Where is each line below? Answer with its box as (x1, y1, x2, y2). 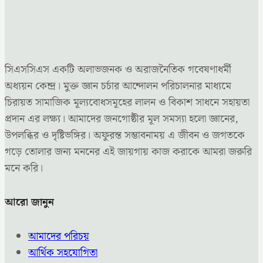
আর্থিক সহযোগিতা (28, 244, 97, 262)
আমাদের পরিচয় (28, 228, 89, 245)
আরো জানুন (5, 194, 54, 211)
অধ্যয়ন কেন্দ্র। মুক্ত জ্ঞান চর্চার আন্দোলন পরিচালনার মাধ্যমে (5, 77, 231, 95)
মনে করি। (5, 160, 43, 177)
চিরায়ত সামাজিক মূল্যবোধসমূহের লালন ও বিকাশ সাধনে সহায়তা (5, 94, 249, 112)
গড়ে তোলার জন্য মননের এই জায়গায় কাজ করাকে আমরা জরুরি (5, 143, 252, 161)
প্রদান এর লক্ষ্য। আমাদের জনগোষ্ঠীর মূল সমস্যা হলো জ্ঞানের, (5, 110, 238, 128)
